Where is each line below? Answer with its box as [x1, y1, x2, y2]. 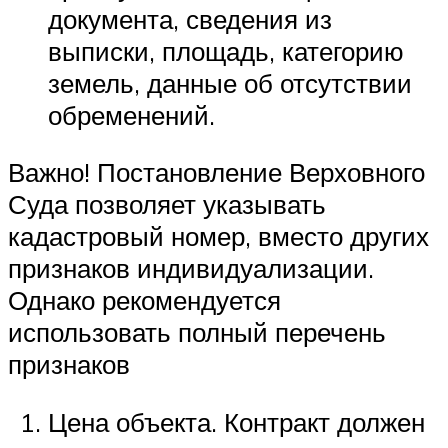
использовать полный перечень [8, 316, 386, 349]
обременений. [48, 98, 215, 131]
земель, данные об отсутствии [48, 66, 412, 99]
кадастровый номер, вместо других [8, 220, 429, 253]
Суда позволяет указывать [8, 188, 326, 221]
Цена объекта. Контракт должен [48, 406, 425, 439]
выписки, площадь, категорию [48, 34, 404, 67]
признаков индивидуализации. [8, 252, 374, 285]
